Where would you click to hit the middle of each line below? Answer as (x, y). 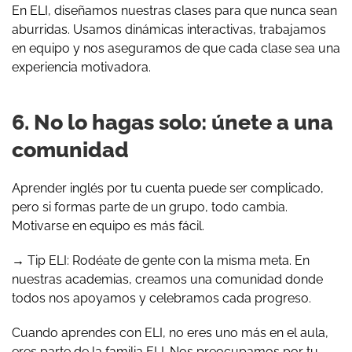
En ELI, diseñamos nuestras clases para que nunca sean (174, 10)
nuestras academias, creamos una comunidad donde (167, 279)
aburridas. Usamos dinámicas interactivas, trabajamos (169, 29)
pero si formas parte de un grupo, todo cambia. (150, 207)
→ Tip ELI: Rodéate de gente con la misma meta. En (161, 260)
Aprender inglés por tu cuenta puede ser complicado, (168, 188)
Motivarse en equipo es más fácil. (108, 225)
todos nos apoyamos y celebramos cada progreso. (161, 298)
